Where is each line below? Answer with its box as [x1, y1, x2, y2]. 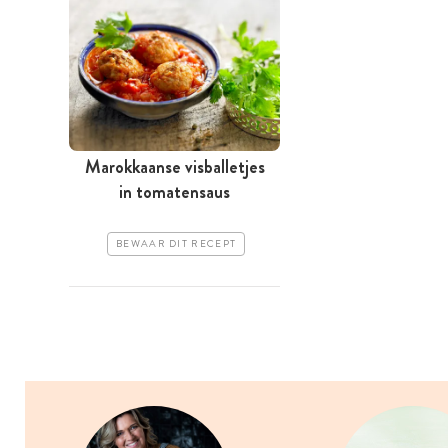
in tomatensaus [119, 179, 230, 206]
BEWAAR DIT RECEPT [116, 237, 237, 252]
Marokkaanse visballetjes [84, 154, 265, 181]
